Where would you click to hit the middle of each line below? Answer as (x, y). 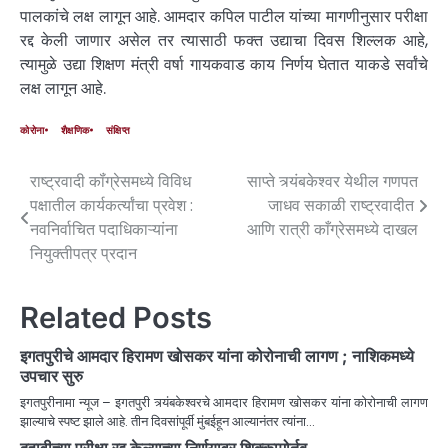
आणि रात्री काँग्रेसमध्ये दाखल (332, 229)
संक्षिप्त (118, 130)
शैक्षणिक (75, 130)
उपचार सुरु (51, 375)
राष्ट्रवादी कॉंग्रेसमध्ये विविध (110, 181)
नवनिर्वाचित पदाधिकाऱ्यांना (104, 229)
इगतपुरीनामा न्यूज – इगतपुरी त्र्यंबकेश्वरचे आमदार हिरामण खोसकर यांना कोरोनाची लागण (224, 402)
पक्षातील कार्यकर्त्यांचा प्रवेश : (111, 205)
